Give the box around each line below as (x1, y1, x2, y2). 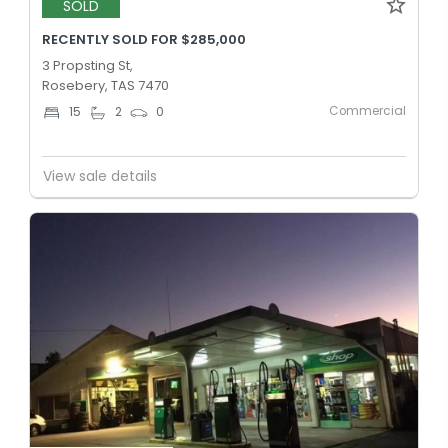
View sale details (43, 166, 157, 187)
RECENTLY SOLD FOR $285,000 (42, 29, 246, 49)
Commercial (329, 102, 406, 119)
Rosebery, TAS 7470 (42, 75, 169, 95)
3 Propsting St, (42, 55, 133, 75)
